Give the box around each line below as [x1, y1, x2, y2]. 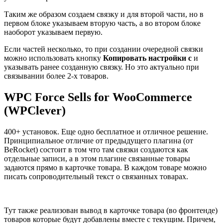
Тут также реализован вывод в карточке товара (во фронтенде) [4, 206, 218, 215]
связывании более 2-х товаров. [4, 72, 109, 81]
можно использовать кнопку [4, 54, 103, 63]
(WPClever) [4, 104, 66, 117]
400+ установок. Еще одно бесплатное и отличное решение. [4, 127, 208, 136]
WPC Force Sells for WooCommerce [4, 91, 192, 104]
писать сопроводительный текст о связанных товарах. [4, 172, 188, 181]
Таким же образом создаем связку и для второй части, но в [4, 10, 204, 19]
